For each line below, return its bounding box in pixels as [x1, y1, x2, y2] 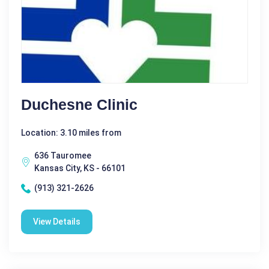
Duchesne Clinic [21, 96, 138, 113]
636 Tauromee [34, 151, 91, 161]
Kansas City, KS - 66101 [34, 163, 125, 174]
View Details [33, 217, 80, 227]
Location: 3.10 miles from [21, 128, 121, 138]
